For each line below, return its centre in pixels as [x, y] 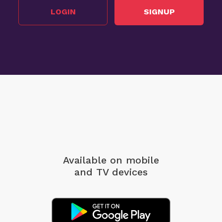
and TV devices [111, 172]
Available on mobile [111, 160]
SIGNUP [159, 11]
